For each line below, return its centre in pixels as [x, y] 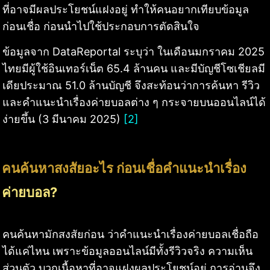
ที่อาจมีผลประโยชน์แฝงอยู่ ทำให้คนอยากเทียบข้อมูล [126, 9]
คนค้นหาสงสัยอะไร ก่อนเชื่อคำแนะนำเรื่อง [124, 168]
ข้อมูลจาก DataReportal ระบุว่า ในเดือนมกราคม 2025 [133, 51]
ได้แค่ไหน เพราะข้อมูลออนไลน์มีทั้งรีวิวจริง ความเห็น [127, 251]
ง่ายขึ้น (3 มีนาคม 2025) [63, 119]
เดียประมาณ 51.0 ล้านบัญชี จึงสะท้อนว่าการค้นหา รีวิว [131, 85]
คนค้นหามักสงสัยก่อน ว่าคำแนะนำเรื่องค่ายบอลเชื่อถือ [130, 234]
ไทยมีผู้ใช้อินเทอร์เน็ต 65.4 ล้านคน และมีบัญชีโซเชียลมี [134, 68]
